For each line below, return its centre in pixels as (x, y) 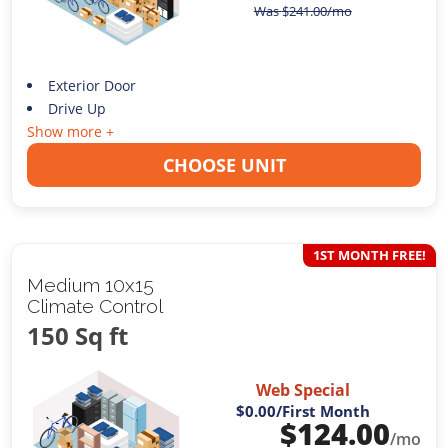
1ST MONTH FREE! (369, 254)
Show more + (71, 131)
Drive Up (76, 108)
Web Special (302, 389)
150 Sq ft (78, 335)
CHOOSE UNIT (224, 164)
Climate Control (95, 305)
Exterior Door (91, 85)
